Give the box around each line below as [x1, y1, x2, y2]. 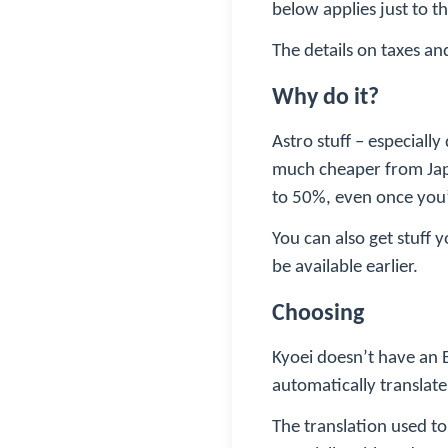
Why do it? [272, 85, 379, 110]
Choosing [272, 301, 364, 326]
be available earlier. [272, 258, 418, 278]
